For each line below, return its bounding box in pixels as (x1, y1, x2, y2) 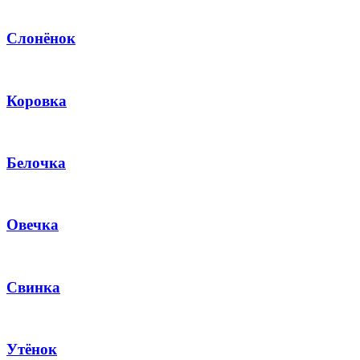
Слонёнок (6, 30, 76, 47)
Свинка (6, 278, 60, 296)
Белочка (6, 153, 66, 171)
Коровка (6, 92, 67, 109)
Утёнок (6, 341, 57, 358)
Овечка (6, 216, 59, 234)
